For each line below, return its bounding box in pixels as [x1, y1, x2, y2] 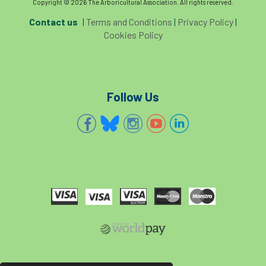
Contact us [29, 15, 78, 27]
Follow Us [107, 89, 159, 104]
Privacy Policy [178, 15, 233, 27]
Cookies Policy [103, 28, 163, 40]
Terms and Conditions [86, 15, 172, 27]
